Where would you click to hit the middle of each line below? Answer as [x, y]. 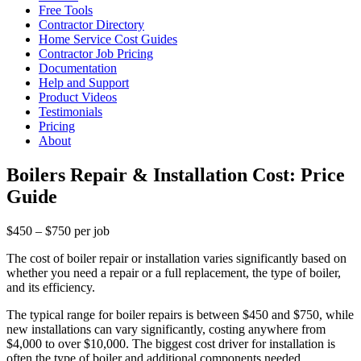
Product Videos [78, 97]
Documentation [78, 68]
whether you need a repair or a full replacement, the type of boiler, [174, 272]
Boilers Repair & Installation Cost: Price [176, 174]
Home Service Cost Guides [108, 39]
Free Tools [66, 10]
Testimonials [71, 112]
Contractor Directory [91, 25]
